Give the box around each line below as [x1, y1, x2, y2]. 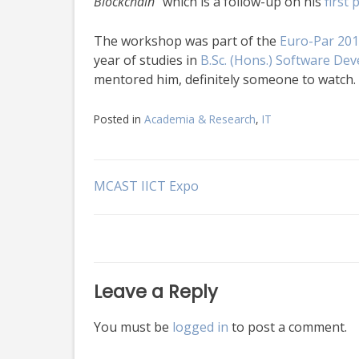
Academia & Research [144, 111, 256, 127]
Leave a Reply [94, 278, 218, 305]
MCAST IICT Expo [94, 176, 199, 195]
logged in [172, 317, 228, 336]
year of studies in [94, 50, 200, 69]
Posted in [94, 111, 144, 127]
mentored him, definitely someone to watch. [94, 70, 356, 88]
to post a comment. [228, 317, 347, 336]
